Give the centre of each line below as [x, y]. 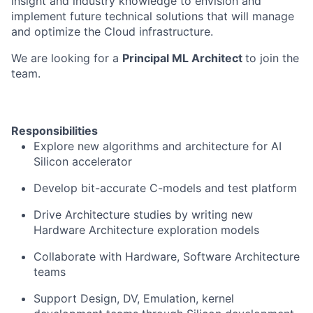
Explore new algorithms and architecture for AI [158, 146]
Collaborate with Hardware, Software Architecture [167, 256]
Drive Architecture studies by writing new [143, 214]
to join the [272, 58]
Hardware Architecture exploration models [146, 230]
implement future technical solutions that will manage [153, 16]
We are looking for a [67, 58]
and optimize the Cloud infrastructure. [112, 31]
